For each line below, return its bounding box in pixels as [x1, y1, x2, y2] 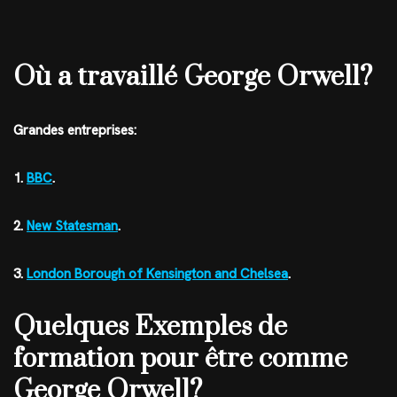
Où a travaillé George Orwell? [13, 59, 372, 94]
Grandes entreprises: [13, 121, 136, 139]
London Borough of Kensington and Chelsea [27, 264, 288, 283]
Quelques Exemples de [13, 309, 287, 344]
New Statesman [27, 216, 118, 235]
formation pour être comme [13, 341, 347, 376]
